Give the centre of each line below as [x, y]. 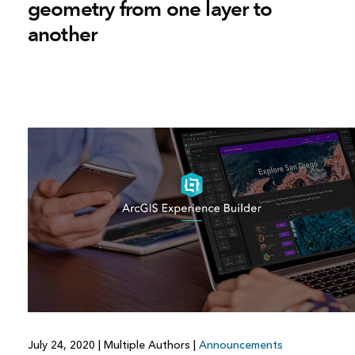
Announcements [240, 345]
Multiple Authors [147, 345]
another [62, 34]
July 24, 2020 [63, 345]
